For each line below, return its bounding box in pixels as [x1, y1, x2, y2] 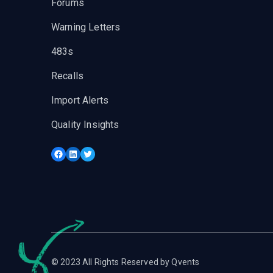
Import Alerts [51, 94, 108, 106]
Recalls [51, 69, 84, 82]
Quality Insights [51, 118, 119, 130]
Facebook [53, 159, 96, 171]
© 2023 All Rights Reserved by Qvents [51, 257, 200, 267]
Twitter [82, 159, 113, 171]
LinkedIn [68, 159, 105, 171]
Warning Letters [51, 21, 121, 33]
